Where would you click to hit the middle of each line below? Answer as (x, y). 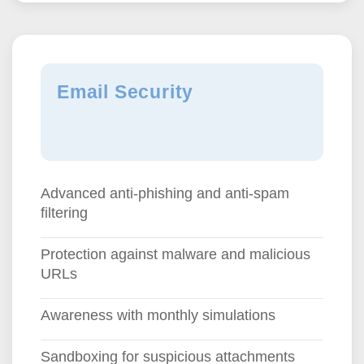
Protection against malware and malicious (175, 255)
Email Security (126, 92)
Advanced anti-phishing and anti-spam (165, 194)
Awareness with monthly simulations (158, 316)
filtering (64, 213)
